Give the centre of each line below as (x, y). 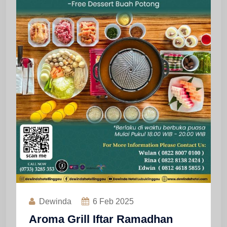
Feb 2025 (116, 201)
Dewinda (55, 201)
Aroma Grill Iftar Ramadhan (101, 219)
